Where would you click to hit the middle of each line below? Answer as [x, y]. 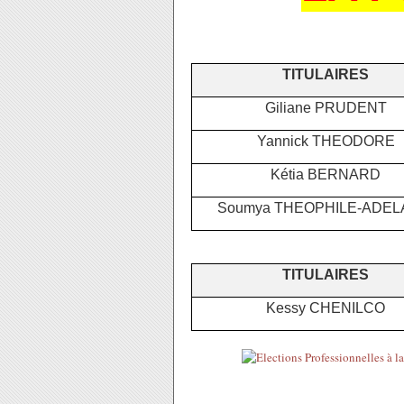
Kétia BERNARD [326, 174]
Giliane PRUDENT [326, 107]
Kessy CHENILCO [326, 308]
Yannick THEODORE [326, 141]
